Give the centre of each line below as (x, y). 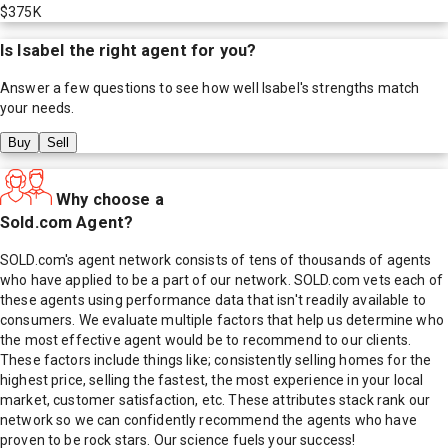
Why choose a (110, 199)
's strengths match (359, 87)
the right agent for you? (160, 50)
